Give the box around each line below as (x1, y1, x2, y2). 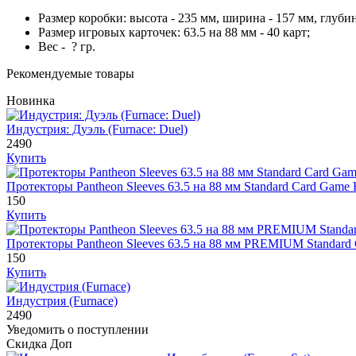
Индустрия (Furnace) (6, 293, 118, 308)
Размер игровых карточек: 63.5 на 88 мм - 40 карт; (38, 25, 310, 39)
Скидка (6, 336, 47, 350)
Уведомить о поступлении (6, 322, 149, 336)
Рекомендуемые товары (6, 66, 134, 80)
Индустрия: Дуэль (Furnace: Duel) (6, 122, 188, 136)
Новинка (6, 93, 55, 107)
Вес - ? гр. (38, 39, 95, 53)
